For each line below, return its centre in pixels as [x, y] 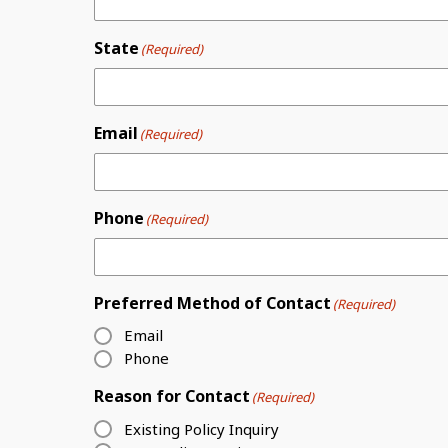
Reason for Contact [172, 396]
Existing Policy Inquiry [201, 428]
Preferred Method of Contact [212, 303]
